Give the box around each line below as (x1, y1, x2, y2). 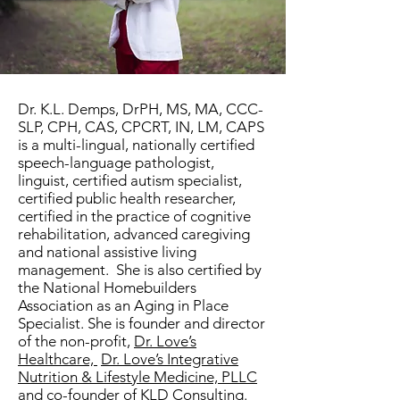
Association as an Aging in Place (18, 296, 229, 314)
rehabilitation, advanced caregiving (18, 225, 250, 243)
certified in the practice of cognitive (18, 207, 251, 225)
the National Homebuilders (18, 279, 196, 296)
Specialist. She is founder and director (18, 314, 265, 332)
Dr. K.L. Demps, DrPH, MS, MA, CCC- (18, 100, 263, 118)
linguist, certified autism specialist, (18, 171, 242, 189)
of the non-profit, (18, 332, 134, 350)
